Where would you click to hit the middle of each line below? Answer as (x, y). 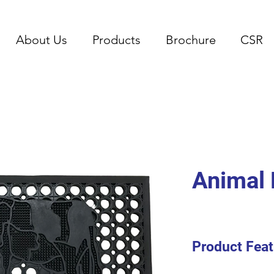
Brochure (191, 40)
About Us (42, 40)
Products (117, 40)
